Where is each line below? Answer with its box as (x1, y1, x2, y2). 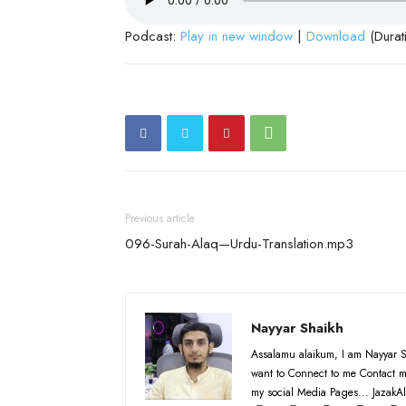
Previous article (125, 209, 195, 227)
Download (306, 25, 365, 46)
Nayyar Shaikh (251, 317, 343, 338)
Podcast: (125, 25, 180, 46)
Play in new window (180, 25, 293, 46)
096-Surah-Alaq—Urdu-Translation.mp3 (125, 233, 353, 254)
